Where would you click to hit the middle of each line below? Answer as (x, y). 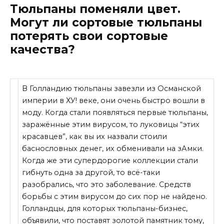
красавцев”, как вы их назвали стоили (95, 137)
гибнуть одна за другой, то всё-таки (91, 173)
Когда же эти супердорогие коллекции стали (110, 161)
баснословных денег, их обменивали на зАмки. (113, 149)
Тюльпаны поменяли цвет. (95, 9)
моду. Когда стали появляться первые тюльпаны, (115, 113)
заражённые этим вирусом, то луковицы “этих (111, 125)
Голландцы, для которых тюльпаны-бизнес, (105, 209)
